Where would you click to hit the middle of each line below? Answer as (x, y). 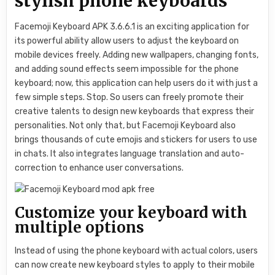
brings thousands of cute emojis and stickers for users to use (136, 140)
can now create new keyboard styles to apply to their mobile (135, 265)
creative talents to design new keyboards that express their (135, 112)
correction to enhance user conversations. (99, 168)
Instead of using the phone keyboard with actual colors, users (137, 250)
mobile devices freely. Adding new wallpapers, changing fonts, (137, 55)
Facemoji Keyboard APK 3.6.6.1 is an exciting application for (132, 27)
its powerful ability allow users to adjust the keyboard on (127, 41)
